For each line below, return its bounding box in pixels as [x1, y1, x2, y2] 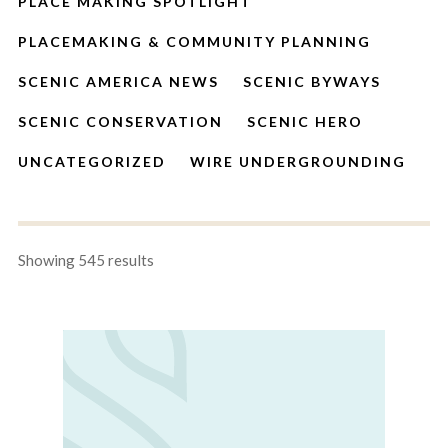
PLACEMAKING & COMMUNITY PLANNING [18, 33, 371, 50]
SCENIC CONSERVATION [18, 113, 223, 130]
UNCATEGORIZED [18, 153, 166, 170]
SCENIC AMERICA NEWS [18, 73, 219, 90]
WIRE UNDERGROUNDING [190, 153, 406, 170]
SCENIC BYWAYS [243, 73, 381, 90]
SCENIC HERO [247, 113, 363, 130]
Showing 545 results [18, 251, 154, 269]
